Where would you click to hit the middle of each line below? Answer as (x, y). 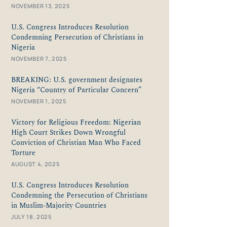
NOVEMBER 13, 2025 (41, 6)
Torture (24, 153)
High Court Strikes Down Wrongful (68, 133)
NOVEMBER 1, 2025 (39, 101)
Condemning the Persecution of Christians (79, 195)
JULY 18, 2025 (32, 216)
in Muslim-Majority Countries (59, 205)
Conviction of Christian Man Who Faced (76, 143)
